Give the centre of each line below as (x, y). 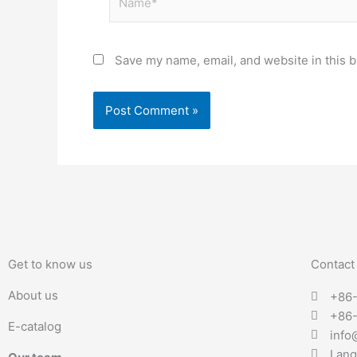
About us (35, 295)
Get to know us (50, 264)
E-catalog (35, 326)
